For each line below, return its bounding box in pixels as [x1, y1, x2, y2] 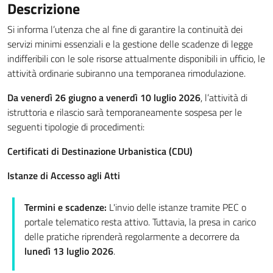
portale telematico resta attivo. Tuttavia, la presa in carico [24, 214, 256, 229]
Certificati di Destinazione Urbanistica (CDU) [7, 144, 193, 158]
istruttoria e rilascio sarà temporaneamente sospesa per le [7, 105, 242, 119]
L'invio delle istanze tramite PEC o [107, 200, 246, 214]
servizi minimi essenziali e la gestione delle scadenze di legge [7, 37, 253, 51]
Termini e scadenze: [24, 200, 107, 214]
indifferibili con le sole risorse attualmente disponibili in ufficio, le [7, 51, 265, 66]
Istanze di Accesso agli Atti [7, 168, 120, 183]
